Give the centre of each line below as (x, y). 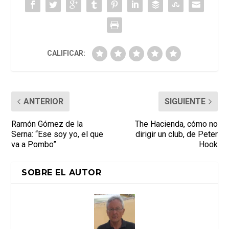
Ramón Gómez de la (47, 124)
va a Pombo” (34, 145)
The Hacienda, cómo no (176, 124)
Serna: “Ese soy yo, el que (58, 134)
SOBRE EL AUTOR (62, 173)
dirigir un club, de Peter (176, 134)
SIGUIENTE (185, 102)
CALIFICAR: (66, 53)
